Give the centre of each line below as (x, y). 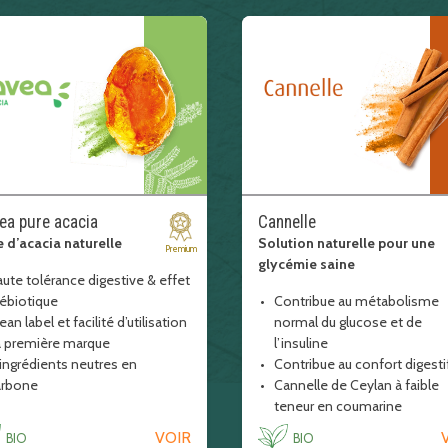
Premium (180, 248)
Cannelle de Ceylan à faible (356, 385)
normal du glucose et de (347, 322)
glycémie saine (306, 264)
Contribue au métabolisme (356, 301)
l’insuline (302, 343)
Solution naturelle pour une (346, 243)
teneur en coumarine (337, 406)
